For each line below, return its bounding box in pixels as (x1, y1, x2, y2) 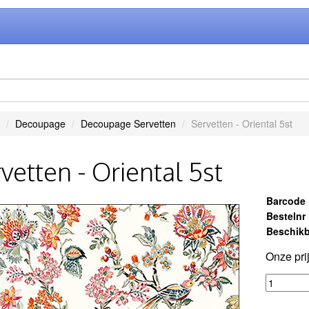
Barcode (266, 194, 306, 208)
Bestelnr (266, 209, 306, 223)
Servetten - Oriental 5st (190, 117, 292, 130)
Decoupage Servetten (80, 117, 176, 130)
